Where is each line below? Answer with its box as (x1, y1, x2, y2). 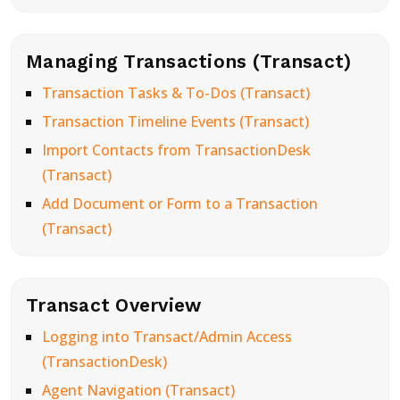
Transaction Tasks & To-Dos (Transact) (41, 83, 310, 103)
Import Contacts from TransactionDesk (41, 140, 311, 160)
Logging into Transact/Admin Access (41, 327, 292, 346)
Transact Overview (26, 294, 202, 316)
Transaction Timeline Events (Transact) (41, 112, 309, 131)
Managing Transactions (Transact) (26, 50, 352, 72)
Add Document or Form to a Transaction (41, 194, 318, 213)
